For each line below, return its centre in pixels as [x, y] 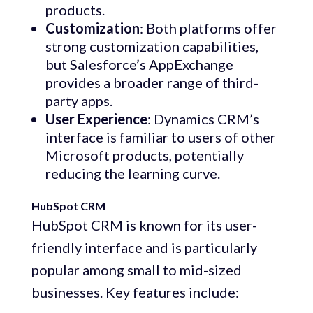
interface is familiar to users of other [160, 137]
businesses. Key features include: [135, 292]
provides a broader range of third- [152, 83]
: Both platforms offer [208, 28]
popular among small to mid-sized [136, 270]
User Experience [96, 119]
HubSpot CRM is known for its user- [144, 225]
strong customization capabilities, [152, 46]
